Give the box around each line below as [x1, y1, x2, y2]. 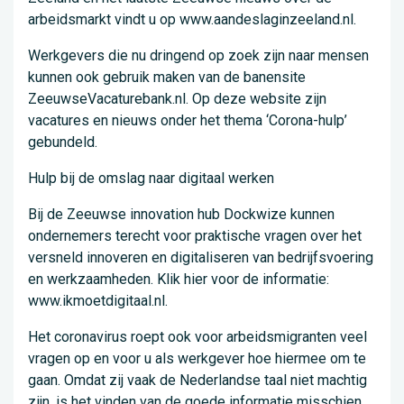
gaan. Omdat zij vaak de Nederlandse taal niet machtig [28, 372, 367, 390]
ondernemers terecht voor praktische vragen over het [28, 227, 362, 245]
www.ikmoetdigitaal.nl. [28, 292, 168, 310]
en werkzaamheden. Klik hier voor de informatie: [28, 271, 329, 289]
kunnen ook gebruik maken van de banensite [28, 69, 306, 87]
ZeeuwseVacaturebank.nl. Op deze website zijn [28, 90, 326, 108]
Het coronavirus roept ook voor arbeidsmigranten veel [28, 328, 367, 346]
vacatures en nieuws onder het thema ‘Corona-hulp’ [28, 112, 347, 130]
